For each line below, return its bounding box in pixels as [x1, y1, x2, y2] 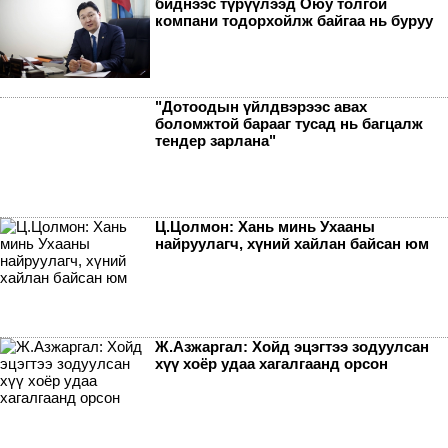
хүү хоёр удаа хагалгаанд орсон [155, 354, 388, 372]
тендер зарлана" [155, 131, 276, 149]
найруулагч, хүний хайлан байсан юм [155, 234, 429, 252]
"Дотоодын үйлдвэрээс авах [155, 97, 367, 115]
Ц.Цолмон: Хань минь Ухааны [155, 217, 375, 235]
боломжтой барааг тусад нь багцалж [155, 114, 423, 132]
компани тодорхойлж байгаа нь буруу [155, 11, 433, 29]
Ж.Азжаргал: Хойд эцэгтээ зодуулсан [155, 337, 429, 355]
